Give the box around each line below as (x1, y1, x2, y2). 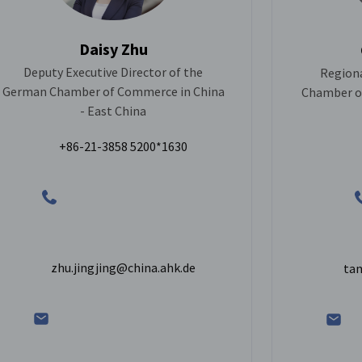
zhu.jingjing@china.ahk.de (50, 259, 196, 276)
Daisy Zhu (78, 39, 148, 60)
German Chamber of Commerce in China (2, 83, 225, 100)
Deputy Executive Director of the (23, 64, 203, 81)
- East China (80, 103, 146, 120)
